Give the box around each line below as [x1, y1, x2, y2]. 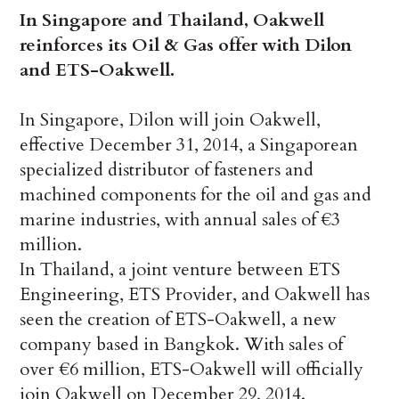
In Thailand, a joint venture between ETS [20, 257, 341, 282]
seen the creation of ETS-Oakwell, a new [20, 307, 338, 332]
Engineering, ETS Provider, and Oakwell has [20, 282, 370, 307]
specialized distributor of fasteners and [20, 158, 314, 183]
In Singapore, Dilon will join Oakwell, [20, 108, 322, 133]
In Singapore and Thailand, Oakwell [20, 8, 325, 33]
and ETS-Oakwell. [20, 58, 175, 83]
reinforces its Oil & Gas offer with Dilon [20, 33, 353, 58]
